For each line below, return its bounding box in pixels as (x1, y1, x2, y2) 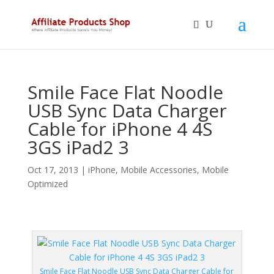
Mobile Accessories (120, 164, 197, 176)
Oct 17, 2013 (27, 164, 78, 176)
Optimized (27, 178, 68, 190)
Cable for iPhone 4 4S (27, 116, 212, 141)
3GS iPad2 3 (27, 135, 129, 160)
